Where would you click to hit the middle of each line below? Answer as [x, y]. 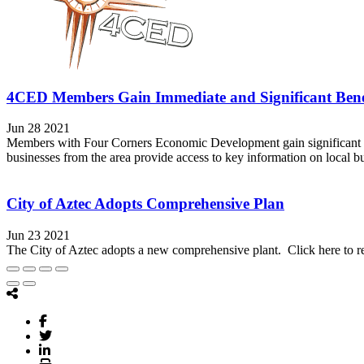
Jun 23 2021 [38, 235]
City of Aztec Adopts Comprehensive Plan [145, 203]
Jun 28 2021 [38, 128]
